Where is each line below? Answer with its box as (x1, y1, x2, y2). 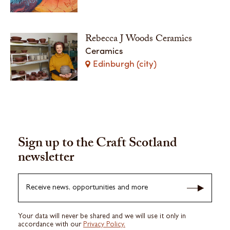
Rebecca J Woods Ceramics (85, 31, 193, 48)
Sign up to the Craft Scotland (18, 133, 177, 156)
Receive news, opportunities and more (26, 184, 148, 192)
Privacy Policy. (83, 221, 125, 229)
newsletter (18, 147, 74, 170)
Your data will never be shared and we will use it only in (18, 213, 186, 221)
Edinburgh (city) (93, 57, 157, 70)
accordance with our (18, 221, 83, 229)
